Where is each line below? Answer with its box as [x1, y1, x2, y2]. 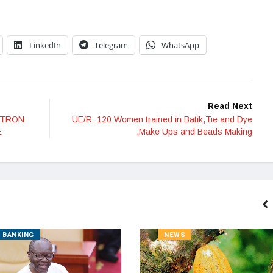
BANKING [2, 230, 34, 241]
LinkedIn [29, 40, 61, 51]
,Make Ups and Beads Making [136, 127, 252, 137]
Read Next [208, 101, 252, 112]
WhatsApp [161, 40, 199, 51]
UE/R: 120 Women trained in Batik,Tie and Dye [72, 115, 252, 125]
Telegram [94, 40, 128, 51]
